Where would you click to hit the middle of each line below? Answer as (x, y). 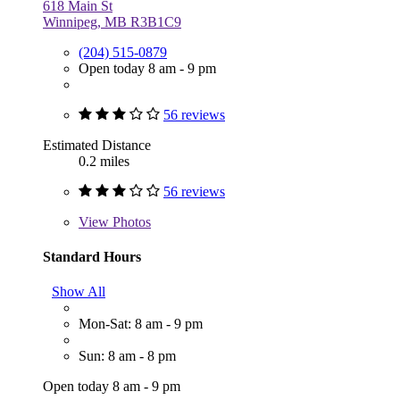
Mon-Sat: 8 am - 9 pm (141, 324)
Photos (130, 221)
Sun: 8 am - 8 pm (127, 356)
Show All (79, 292)
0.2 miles (104, 161)
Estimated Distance (97, 145)
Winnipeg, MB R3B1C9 (112, 21)
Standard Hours (92, 256)
